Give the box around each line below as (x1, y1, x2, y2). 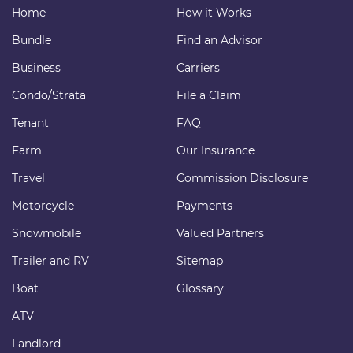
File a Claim (176, 88, 241, 103)
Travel (12, 171, 45, 186)
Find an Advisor (176, 33, 262, 48)
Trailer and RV (12, 254, 89, 269)
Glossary (176, 281, 224, 296)
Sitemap (176, 254, 223, 269)
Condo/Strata (12, 88, 86, 103)
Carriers (176, 61, 220, 76)
